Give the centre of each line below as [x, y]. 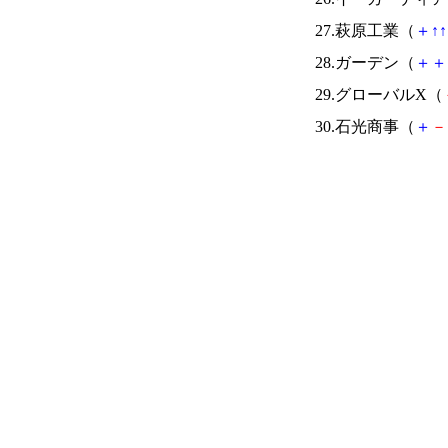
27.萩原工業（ [365, 30]
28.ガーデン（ [365, 62]
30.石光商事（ [365, 126]
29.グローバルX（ [379, 94]
